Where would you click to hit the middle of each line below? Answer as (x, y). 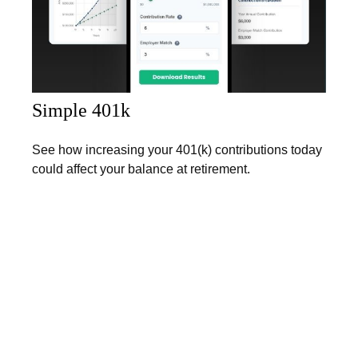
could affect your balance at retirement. (141, 169)
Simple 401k (81, 111)
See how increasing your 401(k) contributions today (177, 150)
